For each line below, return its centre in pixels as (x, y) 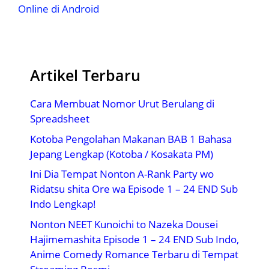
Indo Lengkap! (63, 204)
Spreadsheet (60, 119)
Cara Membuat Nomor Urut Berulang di (122, 104)
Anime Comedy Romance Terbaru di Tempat (134, 254)
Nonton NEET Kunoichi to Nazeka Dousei (124, 224)
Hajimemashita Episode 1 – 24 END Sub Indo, (134, 239)
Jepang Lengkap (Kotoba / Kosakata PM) (122, 154)
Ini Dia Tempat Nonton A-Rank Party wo (122, 174)
